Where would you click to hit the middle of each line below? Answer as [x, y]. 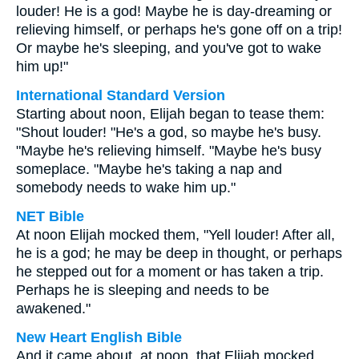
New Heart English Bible [99, 337]
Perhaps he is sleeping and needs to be [143, 290]
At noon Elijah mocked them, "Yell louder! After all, [175, 235]
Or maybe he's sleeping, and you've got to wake [169, 48]
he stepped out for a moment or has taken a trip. [170, 272]
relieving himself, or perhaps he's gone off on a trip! [179, 30]
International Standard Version [121, 95]
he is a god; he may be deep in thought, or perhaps [179, 253]
